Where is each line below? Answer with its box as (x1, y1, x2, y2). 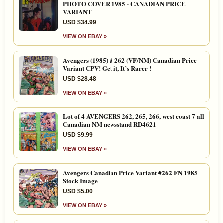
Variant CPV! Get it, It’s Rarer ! (63, 63, 151, 73)
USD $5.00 (63, 187, 93, 195)
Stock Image (63, 175, 98, 185)
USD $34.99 (63, 18, 96, 26)
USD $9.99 (63, 131, 93, 138)
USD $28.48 (63, 75, 96, 82)
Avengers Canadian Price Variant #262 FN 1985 (63, 167, 198, 177)
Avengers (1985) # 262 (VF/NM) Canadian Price (63, 55, 197, 65)
